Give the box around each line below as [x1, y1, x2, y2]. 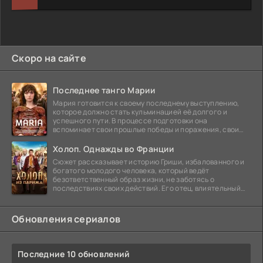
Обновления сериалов [12, 212, 121, 225]
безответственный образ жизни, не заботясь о [53, 174, 215, 184]
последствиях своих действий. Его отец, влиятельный [53, 183, 241, 193]
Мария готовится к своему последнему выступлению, [53, 97, 240, 108]
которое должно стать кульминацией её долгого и [53, 106, 227, 117]
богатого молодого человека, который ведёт [53, 165, 210, 176]
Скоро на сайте [12, 51, 86, 65]
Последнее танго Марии [53, 84, 155, 96]
